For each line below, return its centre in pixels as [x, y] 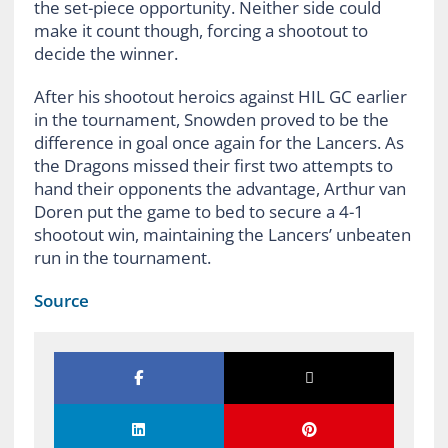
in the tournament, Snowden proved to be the [211, 119]
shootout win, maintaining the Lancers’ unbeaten [222, 234]
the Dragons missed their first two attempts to [213, 165]
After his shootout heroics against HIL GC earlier [220, 96]
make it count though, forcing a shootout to [200, 30]
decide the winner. [105, 53]
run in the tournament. [122, 257]
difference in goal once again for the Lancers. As [218, 142]
